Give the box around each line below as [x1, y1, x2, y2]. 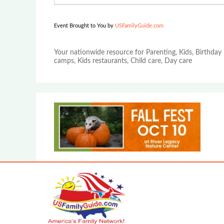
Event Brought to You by [54, 22, 115, 28]
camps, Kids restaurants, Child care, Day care [54, 57, 192, 64]
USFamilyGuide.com [115, 22, 163, 28]
